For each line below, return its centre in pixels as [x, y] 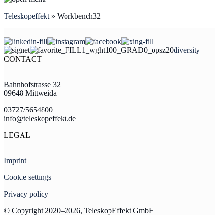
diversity [187, 50]
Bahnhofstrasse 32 [32, 84]
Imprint [15, 161]
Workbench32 [79, 16]
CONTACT [23, 59]
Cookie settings [28, 177]
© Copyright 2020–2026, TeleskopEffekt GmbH [79, 210]
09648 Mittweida [30, 93]
